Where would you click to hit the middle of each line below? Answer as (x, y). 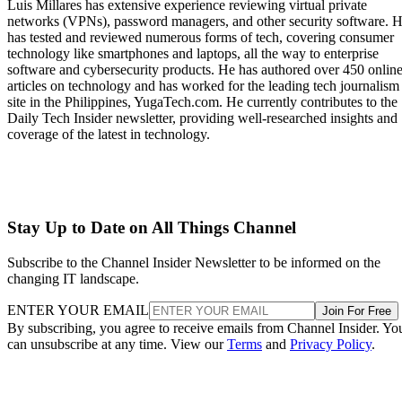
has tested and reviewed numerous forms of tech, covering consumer (201, 37)
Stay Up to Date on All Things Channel (152, 228)
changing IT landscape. (73, 278)
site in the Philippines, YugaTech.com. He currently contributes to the (202, 101)
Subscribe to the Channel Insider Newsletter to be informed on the (194, 262)
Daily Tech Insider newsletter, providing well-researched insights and (202, 118)
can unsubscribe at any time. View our (117, 344)
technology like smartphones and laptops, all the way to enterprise (193, 53)
